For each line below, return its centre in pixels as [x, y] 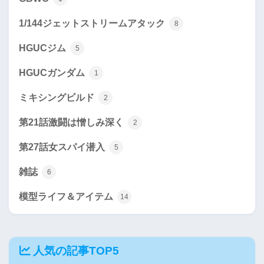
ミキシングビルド [58, 97]
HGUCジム [44, 48]
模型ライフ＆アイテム [67, 196]
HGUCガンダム [53, 72]
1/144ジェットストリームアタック [93, 23]
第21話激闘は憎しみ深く [72, 122]
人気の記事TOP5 [76, 250]
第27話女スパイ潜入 [63, 147]
